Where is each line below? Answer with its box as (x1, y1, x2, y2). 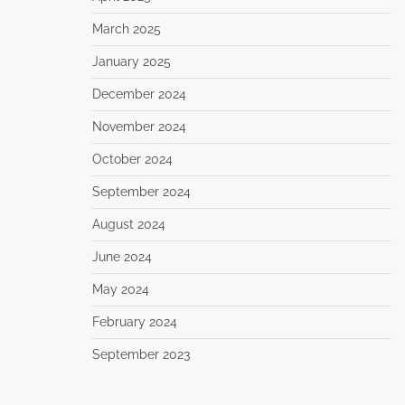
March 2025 (91, 22, 161, 36)
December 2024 (91, 87, 186, 101)
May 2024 (91, 282, 149, 297)
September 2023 (91, 347, 190, 362)
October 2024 (91, 152, 173, 166)
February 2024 (91, 315, 177, 329)
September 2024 (91, 184, 191, 199)
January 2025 (91, 54, 171, 69)
